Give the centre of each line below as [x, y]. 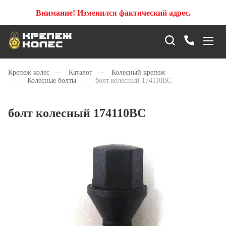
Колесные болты [52, 80]
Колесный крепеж [138, 72]
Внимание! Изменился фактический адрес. [113, 13]
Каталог [80, 72]
